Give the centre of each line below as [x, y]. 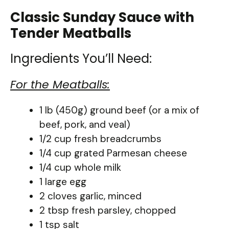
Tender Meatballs [71, 33]
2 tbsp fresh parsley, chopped [108, 210]
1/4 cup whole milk [80, 167]
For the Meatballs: [60, 84]
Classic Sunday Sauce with [102, 17]
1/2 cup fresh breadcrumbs [100, 139]
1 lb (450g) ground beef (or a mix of [119, 110]
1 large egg [63, 181]
